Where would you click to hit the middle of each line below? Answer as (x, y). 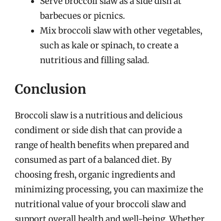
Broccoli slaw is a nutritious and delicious (99, 115)
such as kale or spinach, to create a (109, 45)
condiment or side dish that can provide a (98, 130)
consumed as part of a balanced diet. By (93, 160)
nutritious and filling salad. (94, 60)
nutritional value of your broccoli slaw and (100, 204)
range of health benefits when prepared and (102, 145)
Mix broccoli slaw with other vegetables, (121, 31)
